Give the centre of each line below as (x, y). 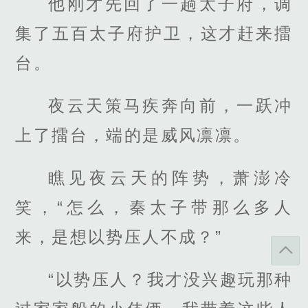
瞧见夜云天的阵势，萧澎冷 (170, 178)
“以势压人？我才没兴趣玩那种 (170, 280)
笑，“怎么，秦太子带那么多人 (154, 208)
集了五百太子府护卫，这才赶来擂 (154, 33)
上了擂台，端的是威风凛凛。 (133, 135)
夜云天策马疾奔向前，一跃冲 (170, 105)
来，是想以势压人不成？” (119, 237)
